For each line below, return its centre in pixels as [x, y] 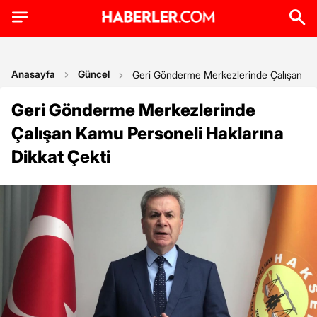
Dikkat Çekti [61, 157]
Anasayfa [33, 74]
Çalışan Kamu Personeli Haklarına [148, 133]
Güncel [94, 74]
